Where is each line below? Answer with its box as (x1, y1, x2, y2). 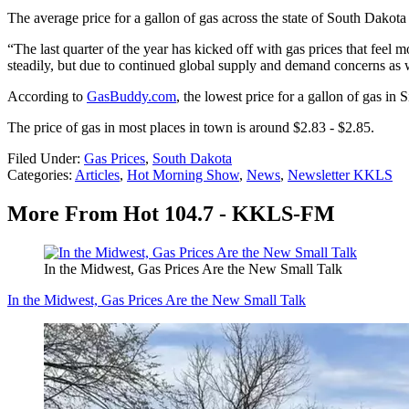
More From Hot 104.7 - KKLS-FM (7, 202, 335, 226)
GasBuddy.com (87, 89, 176, 105)
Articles (75, 167, 120, 184)
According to (7, 89, 87, 105)
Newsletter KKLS (288, 167, 393, 184)
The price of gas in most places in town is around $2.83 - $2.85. (7, 120, 374, 136)
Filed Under (7, 151, 77, 167)
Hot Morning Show (127, 167, 239, 184)
